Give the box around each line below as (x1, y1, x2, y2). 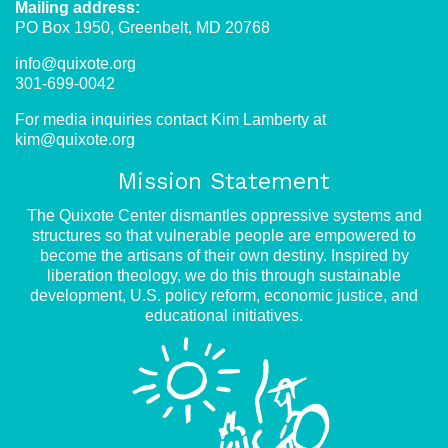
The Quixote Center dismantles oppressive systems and (26, 207, 422, 225)
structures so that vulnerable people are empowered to (32, 227, 416, 245)
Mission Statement (118, 168, 330, 196)
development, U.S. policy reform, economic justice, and (30, 287, 418, 305)
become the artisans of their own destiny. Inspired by (39, 247, 409, 265)
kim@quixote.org (15, 131, 135, 149)
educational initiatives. (145, 307, 303, 325)
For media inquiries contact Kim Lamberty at (15, 111, 326, 129)
